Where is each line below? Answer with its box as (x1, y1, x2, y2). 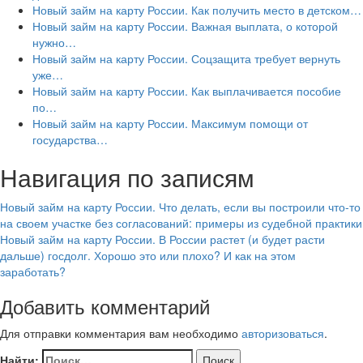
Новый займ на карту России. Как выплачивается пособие (32, 83, 341, 99)
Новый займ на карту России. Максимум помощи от (32, 115, 308, 131)
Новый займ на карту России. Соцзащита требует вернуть (32, 50, 340, 66)
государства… (32, 131, 108, 147)
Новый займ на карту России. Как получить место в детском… (32, 2, 361, 18)
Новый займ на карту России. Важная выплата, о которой (32, 18, 338, 34)
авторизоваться (241, 325, 324, 341)
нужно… (32, 34, 76, 50)
